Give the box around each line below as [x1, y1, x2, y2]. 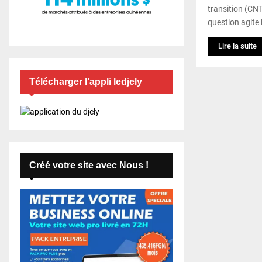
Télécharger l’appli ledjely [29, 77, 142, 87]
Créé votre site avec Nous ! [29, 160, 149, 171]
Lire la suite [218, 41, 257, 50]
